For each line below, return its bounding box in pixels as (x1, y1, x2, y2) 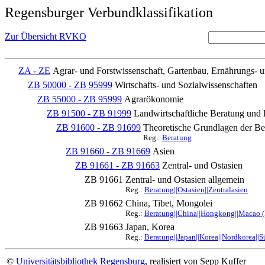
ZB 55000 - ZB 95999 (37, 94, 122, 104)
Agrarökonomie (124, 94, 183, 104)
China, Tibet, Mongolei (125, 198, 212, 208)
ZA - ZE (18, 66, 50, 76)
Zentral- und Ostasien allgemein (125, 174, 244, 185)
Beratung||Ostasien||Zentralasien (144, 185, 248, 194)
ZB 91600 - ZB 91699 (56, 122, 141, 132)
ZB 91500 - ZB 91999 (47, 108, 131, 118)
